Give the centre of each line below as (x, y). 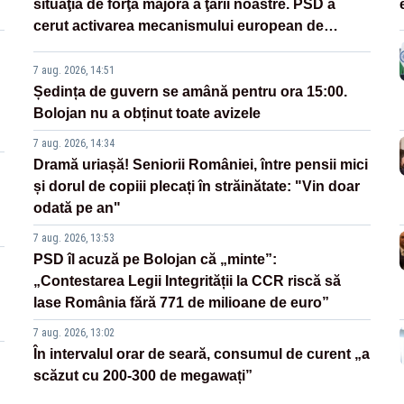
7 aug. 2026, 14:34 (74, 144)
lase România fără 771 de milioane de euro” (182, 303)
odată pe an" (78, 208)
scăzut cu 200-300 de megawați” (143, 376)
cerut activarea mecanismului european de (179, 26)
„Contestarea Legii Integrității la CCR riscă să (188, 281)
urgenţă (60, 48)
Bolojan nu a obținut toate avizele (147, 114)
